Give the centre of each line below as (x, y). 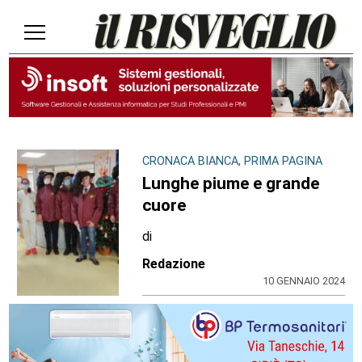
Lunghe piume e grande (231, 184)
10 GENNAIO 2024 (303, 281)
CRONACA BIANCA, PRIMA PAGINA (233, 162)
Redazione (174, 264)
